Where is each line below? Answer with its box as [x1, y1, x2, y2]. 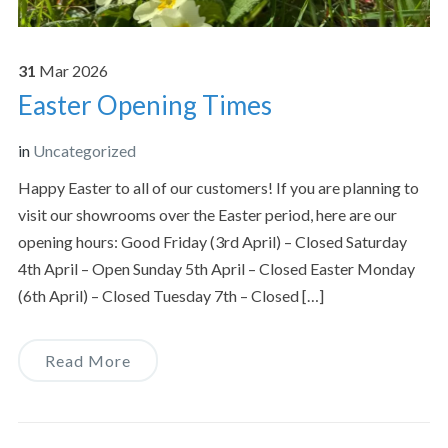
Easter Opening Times [17, 88, 272, 121]
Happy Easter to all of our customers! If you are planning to [17, 177, 419, 197]
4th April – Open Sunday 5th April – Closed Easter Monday [17, 258, 415, 278]
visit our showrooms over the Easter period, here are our [17, 204, 397, 224]
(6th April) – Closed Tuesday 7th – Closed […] [17, 285, 324, 305]
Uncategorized [32, 140, 136, 160]
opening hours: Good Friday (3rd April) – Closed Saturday [17, 231, 407, 251]
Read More [44, 350, 131, 370]
